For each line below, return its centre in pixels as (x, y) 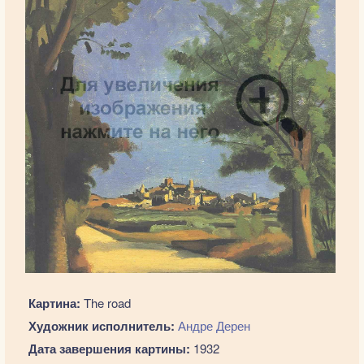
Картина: (54, 303)
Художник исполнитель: (101, 326)
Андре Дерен (214, 325)
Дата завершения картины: (109, 349)
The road (105, 303)
